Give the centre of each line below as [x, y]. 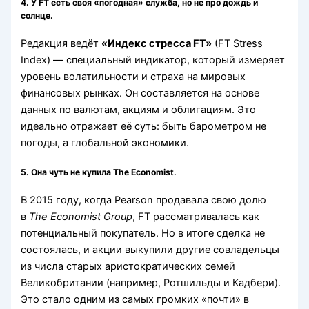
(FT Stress [238, 43]
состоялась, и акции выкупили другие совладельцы [150, 249]
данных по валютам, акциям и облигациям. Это [139, 109]
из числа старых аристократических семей [128, 266]
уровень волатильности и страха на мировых [133, 76]
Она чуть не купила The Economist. [104, 172]
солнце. [37, 16]
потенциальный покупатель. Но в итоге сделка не [143, 233]
